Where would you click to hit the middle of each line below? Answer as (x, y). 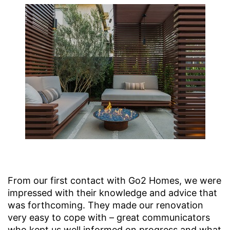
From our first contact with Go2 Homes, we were (114, 181)
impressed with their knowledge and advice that (112, 193)
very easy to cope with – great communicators (109, 218)
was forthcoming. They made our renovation (106, 205)
